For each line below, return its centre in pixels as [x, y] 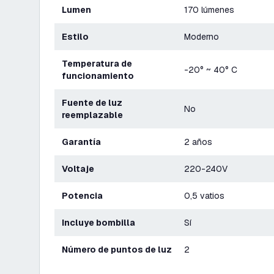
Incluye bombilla [100, 223]
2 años [198, 142]
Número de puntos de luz [120, 250]
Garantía [85, 142]
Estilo [78, 37]
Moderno [202, 37]
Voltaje [81, 169]
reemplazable [92, 115]
